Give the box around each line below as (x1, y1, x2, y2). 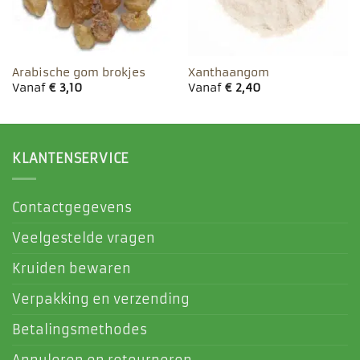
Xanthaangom (187, 66, 269, 80)
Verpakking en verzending (12, 290, 190, 307)
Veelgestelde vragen (12, 229, 155, 246)
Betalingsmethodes (12, 321, 147, 337)
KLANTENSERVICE (12, 150, 129, 167)
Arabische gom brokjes (11, 66, 145, 80)
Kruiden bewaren (12, 260, 131, 276)
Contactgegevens (12, 198, 132, 215)
